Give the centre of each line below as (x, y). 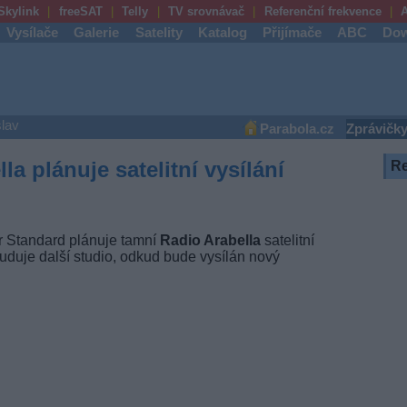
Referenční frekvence (323, 11)
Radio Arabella (210, 240)
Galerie (97, 33)
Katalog (222, 33)
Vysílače (33, 33)
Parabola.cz (297, 129)
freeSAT (80, 11)
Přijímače (292, 33)
